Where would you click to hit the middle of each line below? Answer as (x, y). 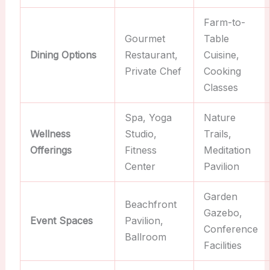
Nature (219, 118)
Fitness (140, 150)
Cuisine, (221, 55)
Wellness (50, 134)
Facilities (222, 246)
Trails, (217, 134)
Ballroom (145, 237)
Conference (231, 229)
